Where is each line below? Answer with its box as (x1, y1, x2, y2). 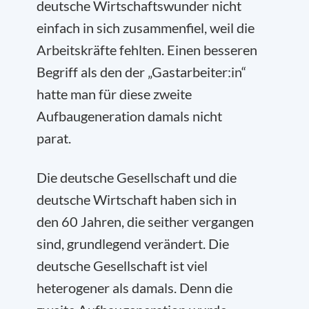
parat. (37, 130, 71, 146)
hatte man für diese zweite (37, 86, 192, 102)
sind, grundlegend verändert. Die (37, 235, 229, 252)
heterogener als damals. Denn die (37, 279, 232, 296)
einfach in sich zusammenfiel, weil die (37, 19, 255, 36)
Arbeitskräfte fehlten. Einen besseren (37, 41, 257, 58)
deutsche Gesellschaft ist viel (37, 257, 208, 274)
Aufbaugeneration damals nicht (37, 108, 222, 124)
